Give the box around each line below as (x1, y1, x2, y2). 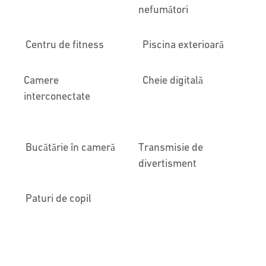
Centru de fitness (26, 38, 104, 50)
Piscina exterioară (142, 38, 224, 50)
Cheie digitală (142, 74, 203, 86)
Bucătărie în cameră (26, 141, 116, 153)
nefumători (138, 3, 189, 15)
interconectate (24, 90, 91, 102)
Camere (24, 74, 59, 86)
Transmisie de (138, 141, 203, 153)
